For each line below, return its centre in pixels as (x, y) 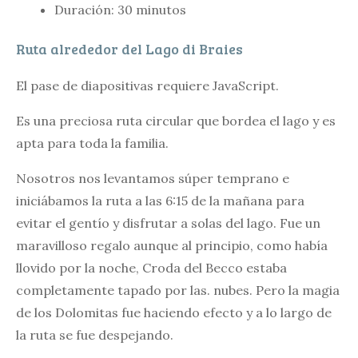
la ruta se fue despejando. (95, 334)
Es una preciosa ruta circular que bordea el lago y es (176, 120)
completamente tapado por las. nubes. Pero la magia (178, 290)
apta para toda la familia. (92, 143)
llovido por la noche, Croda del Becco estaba (151, 267)
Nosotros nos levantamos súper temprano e (153, 178)
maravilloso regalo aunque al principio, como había (172, 245)
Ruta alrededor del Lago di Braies (129, 48)
